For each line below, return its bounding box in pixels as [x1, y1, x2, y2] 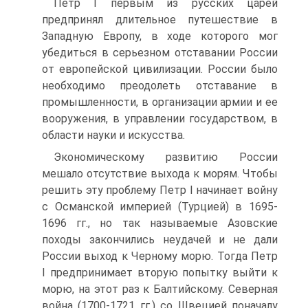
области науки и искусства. [42, 129, 185, 142]
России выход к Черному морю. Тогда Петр [42, 250, 278, 263]
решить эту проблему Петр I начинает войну [42, 184, 278, 197]
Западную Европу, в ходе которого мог [42, 30, 278, 43]
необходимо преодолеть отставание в [42, 79, 278, 92]
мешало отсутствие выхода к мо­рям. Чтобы [42, 167, 278, 180]
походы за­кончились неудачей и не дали [42, 233, 278, 246]
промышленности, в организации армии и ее [42, 96, 278, 109]
